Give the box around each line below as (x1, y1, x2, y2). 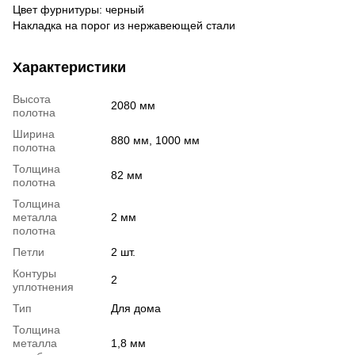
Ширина (13, 127, 55, 140)
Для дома (111, 301, 161, 315)
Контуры (13, 266, 56, 280)
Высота (13, 92, 51, 105)
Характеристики (13, 59, 126, 75)
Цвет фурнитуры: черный (13, 2, 144, 16)
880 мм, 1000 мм (111, 133, 200, 147)
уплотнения (13, 280, 74, 293)
